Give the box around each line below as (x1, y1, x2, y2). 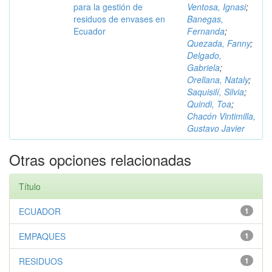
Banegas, (187, 13, 223, 25)
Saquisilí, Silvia (187, 86, 244, 98)
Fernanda (187, 25, 225, 37)
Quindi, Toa (187, 98, 231, 110)
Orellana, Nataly (187, 73, 248, 86)
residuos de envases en (73, 13, 165, 25)
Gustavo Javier (187, 122, 245, 134)
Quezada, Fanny (187, 37, 250, 49)
